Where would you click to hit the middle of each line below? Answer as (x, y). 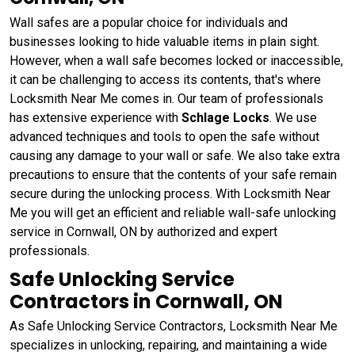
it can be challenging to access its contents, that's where (165, 80)
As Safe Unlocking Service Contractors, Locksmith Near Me (174, 326)
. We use (293, 118)
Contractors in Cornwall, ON (146, 302)
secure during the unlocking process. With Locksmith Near (170, 194)
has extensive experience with (95, 118)
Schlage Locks (225, 118)
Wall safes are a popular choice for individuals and (149, 23)
